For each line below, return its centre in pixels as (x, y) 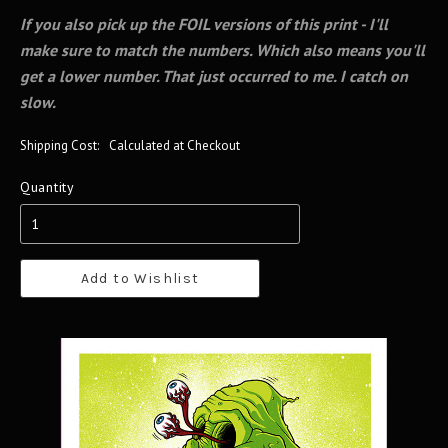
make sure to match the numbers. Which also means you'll (222, 50)
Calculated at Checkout (174, 145)
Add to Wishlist (140, 278)
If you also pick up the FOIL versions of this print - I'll (204, 24)
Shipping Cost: (59, 145)
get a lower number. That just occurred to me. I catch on (214, 76)
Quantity (47, 187)
